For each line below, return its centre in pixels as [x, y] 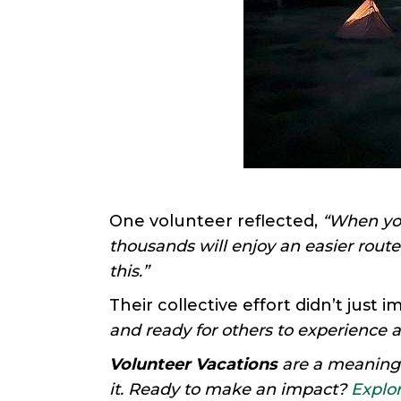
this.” [129, 271]
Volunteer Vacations [193, 364]
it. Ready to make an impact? [228, 389]
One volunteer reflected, [216, 221]
